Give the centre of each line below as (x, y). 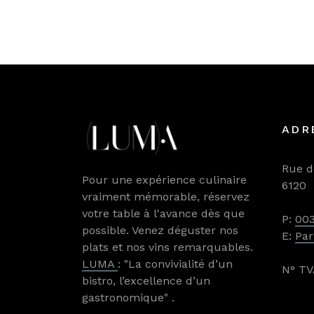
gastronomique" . (128, 297)
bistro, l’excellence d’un (146, 280)
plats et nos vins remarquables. (168, 247)
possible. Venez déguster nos (160, 230)
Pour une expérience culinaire (164, 179)
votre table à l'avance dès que (163, 213)
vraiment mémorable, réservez (166, 196)
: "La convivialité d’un (175, 264)
